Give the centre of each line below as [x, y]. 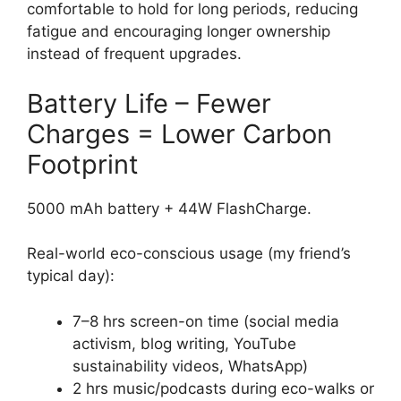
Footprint [83, 164]
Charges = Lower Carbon [179, 133]
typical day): [71, 276]
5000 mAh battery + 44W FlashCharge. [169, 208]
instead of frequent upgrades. [134, 54]
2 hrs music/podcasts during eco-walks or [223, 388]
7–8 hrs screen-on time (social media [206, 321]
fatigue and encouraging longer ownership [179, 31]
